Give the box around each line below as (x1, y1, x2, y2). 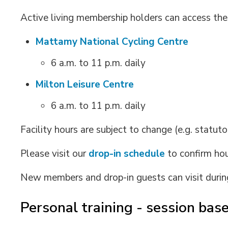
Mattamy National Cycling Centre (36, 35, 189, 48)
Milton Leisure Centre (36, 78, 134, 91)
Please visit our (20, 147, 89, 160)
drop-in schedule (89, 147, 165, 160)
